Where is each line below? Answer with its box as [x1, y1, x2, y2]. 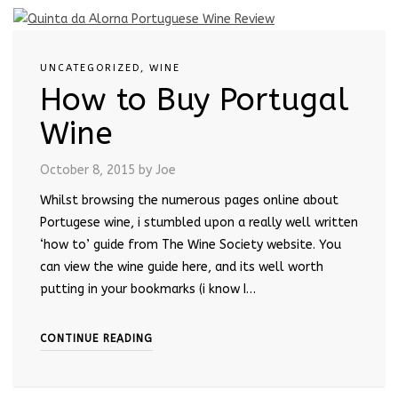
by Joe [139, 162, 176, 178]
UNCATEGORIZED [40, 61, 140, 74]
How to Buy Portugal [40, 81, 349, 118]
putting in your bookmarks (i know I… [40, 281, 256, 297]
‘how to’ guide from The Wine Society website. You [40, 236, 341, 252]
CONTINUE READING [40, 331, 153, 345]
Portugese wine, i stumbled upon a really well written [40, 214, 358, 230]
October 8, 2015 [40, 162, 135, 178]
